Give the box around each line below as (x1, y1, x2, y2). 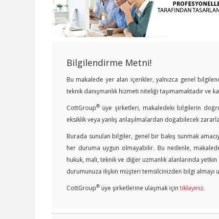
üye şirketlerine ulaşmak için (100, 183, 180, 192)
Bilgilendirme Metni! (66, 56, 152, 68)
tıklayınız (180, 183, 203, 192)
